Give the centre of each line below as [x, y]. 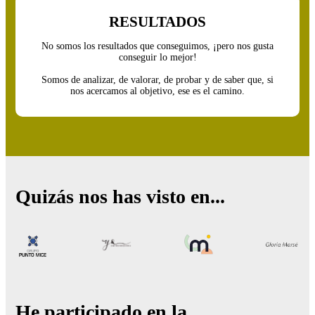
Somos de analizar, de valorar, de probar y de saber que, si [157, 80]
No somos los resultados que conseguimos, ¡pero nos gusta [157, 46]
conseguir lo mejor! [157, 58]
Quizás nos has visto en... [120, 197]
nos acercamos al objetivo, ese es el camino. [157, 91]
